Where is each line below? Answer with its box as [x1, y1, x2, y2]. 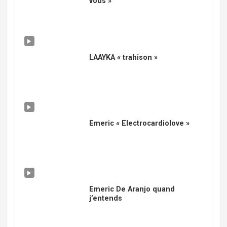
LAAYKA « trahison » [89, 53, 158, 62]
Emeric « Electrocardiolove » [89, 119, 190, 128]
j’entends [89, 194, 122, 203]
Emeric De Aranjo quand [89, 185, 175, 194]
